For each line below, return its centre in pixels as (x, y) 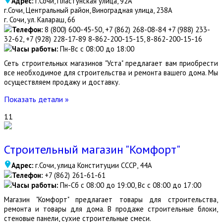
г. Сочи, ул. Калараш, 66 (40, 20)
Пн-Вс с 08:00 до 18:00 (96, 49)
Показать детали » (36, 99)
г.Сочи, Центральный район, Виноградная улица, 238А (88, 10)
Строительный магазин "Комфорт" (92, 149)
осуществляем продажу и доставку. (63, 82)
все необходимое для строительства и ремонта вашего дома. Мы (111, 73)
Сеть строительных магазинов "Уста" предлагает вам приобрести (111, 63)
